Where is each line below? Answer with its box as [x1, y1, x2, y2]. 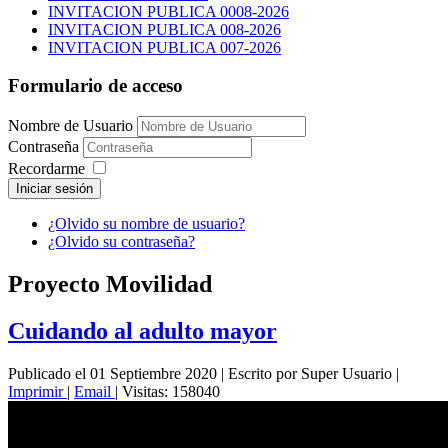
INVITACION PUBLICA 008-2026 [48, 20, 281, 38]
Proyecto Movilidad [8, 271, 212, 297]
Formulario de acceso [8, 75, 183, 97]
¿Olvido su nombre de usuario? [48, 215, 245, 233]
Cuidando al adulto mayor [8, 317, 277, 344]
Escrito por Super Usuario [228, 364, 392, 382]
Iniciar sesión [16, 181, 93, 197]
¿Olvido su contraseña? [48, 233, 195, 251]
